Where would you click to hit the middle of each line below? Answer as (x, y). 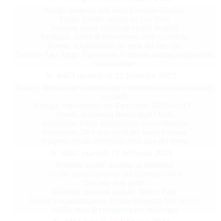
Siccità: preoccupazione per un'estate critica (114, 174)
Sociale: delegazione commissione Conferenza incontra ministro (114, 88)
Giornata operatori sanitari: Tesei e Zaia (114, 192)
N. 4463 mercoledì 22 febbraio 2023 (111, 76)
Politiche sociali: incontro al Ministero (114, 165)
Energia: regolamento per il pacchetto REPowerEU (114, 106)
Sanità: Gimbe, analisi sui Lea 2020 (114, 19)
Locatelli (114, 97)
